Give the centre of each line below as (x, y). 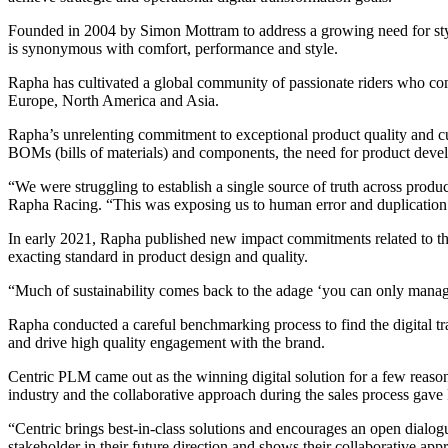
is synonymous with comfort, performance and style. (173, 49)
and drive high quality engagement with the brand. (166, 343)
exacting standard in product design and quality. (158, 257)
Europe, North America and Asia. (113, 101)
